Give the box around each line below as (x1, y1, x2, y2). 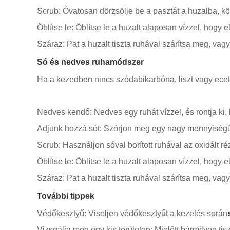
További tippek (37, 191, 94, 200)
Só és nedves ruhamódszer (37, 57, 144, 66)
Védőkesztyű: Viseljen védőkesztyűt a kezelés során (37, 209, 227, 218)
